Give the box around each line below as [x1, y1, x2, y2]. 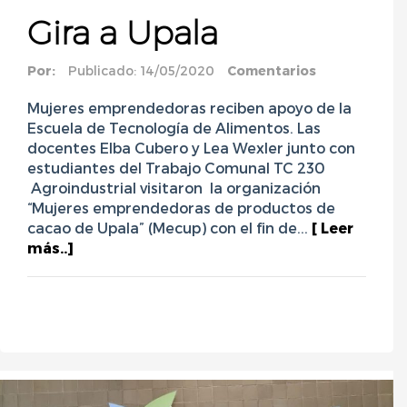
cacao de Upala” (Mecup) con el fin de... [27, 219, 312, 237]
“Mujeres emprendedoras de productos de [27, 199, 335, 217]
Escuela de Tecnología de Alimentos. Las [27, 119, 321, 137]
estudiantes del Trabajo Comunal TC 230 [27, 159, 325, 177]
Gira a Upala [27, 13, 218, 54]
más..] [27, 239, 74, 257]
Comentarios [227, 63, 316, 79]
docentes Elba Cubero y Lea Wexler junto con [27, 139, 355, 157]
